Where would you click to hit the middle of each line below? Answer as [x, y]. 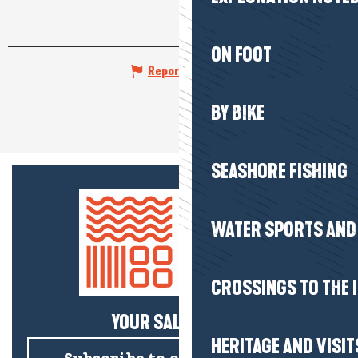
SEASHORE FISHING [279, 172]
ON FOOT [241, 55]
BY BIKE [238, 113]
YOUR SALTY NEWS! [179, 322]
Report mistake [189, 70]
